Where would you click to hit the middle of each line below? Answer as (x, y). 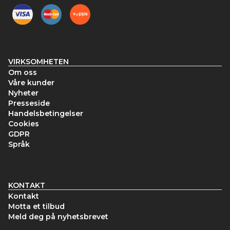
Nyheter (23, 93)
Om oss (23, 72)
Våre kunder (31, 83)
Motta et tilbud (36, 206)
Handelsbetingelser (46, 113)
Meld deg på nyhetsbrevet (58, 217)
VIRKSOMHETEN (39, 62)
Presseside (29, 103)
